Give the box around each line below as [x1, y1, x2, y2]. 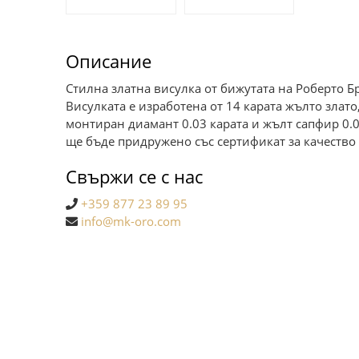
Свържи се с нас [66, 163, 203, 188]
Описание [66, 48, 151, 73]
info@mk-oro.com [81, 212, 181, 229]
